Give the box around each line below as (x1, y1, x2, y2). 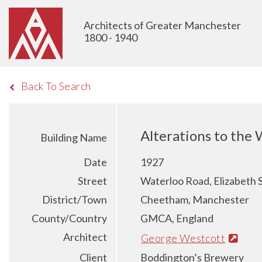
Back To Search (20, 80, 91, 92)
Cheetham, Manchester (140, 193, 249, 206)
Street (78, 174, 107, 187)
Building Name (40, 131, 107, 144)
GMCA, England (140, 212, 213, 225)
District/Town (42, 193, 107, 206)
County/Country (32, 212, 107, 225)
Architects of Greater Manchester (84, 19, 241, 32)
